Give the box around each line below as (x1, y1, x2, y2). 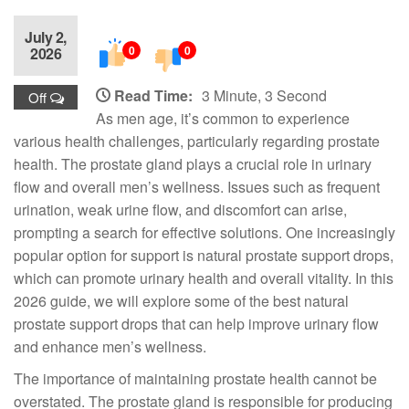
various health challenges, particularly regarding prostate (14, 131, 380, 152)
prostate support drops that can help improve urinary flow (14, 313, 379, 334)
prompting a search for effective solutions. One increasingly (14, 222, 395, 243)
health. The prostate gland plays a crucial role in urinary (14, 153, 372, 174)
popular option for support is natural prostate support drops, (14, 245, 393, 266)
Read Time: (114, 85, 193, 106)
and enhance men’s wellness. (14, 336, 206, 357)
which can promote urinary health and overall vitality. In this (14, 267, 393, 288)
